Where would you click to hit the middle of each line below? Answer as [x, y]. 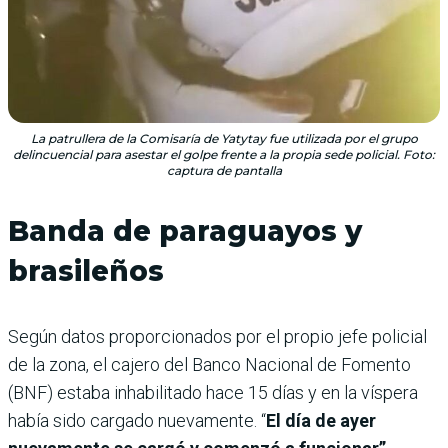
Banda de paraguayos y [185, 230]
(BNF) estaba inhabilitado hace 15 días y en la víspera [213, 392]
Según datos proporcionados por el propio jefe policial [217, 336]
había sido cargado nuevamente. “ [137, 420]
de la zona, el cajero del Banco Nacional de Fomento [209, 364]
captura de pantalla [224, 170]
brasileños [86, 270]
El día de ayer [321, 420]
